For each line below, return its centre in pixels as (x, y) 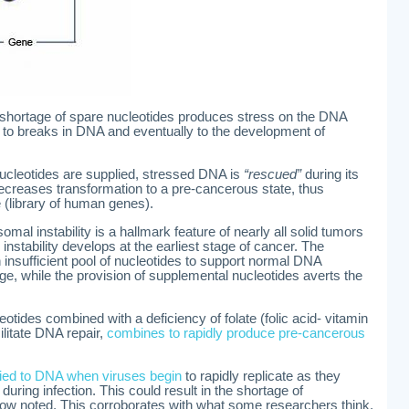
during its (330, 174)
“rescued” (271, 174)
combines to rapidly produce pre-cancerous (236, 333)
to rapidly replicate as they (261, 376)
